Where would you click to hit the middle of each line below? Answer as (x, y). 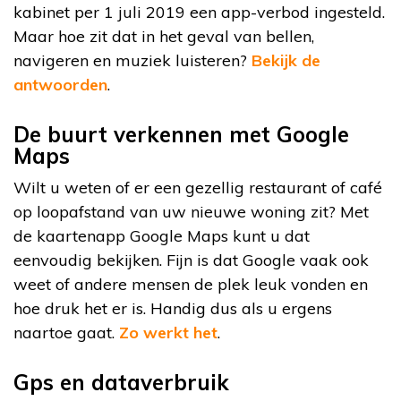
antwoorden (60, 84)
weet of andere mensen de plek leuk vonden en (191, 284)
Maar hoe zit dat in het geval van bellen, (164, 36)
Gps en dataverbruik (121, 382)
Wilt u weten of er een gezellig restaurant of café (198, 187)
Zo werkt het (168, 332)
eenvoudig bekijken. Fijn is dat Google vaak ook (191, 260)
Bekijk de (286, 60)
